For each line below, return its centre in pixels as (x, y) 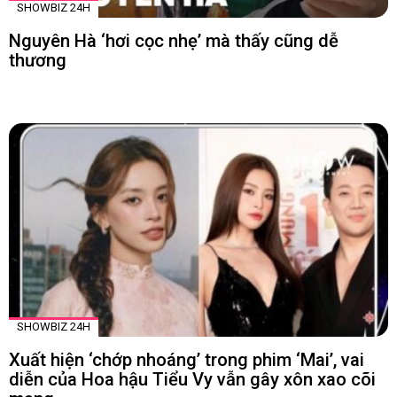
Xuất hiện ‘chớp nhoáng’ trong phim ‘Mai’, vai (187, 360)
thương (38, 61)
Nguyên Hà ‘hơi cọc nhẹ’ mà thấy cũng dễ (174, 41)
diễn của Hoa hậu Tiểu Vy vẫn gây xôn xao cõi (192, 380)
